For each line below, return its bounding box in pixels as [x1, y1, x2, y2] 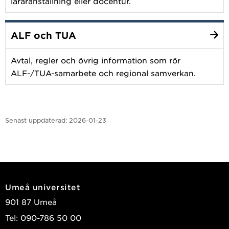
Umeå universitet [5, 181, 80, 192]
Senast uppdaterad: [5, 116, 67, 124]
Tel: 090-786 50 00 [5, 212, 81, 222]
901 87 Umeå [5, 196, 57, 207]
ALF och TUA [11, 29, 76, 41]
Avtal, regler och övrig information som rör [11, 55, 180, 65]
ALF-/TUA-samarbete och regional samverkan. [11, 67, 196, 78]
